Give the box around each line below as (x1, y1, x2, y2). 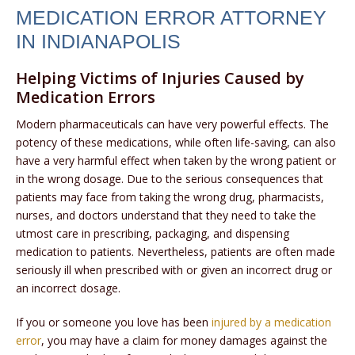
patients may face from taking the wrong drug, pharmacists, (16, 189, 324, 205)
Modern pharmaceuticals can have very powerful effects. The (16, 116, 329, 132)
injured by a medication (212, 315, 331, 330)
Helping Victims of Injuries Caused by (16, 67, 304, 90)
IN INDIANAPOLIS (16, 30, 181, 53)
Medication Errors (16, 86, 155, 109)
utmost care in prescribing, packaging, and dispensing (16, 226, 289, 242)
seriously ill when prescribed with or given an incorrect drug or (16, 262, 332, 278)
